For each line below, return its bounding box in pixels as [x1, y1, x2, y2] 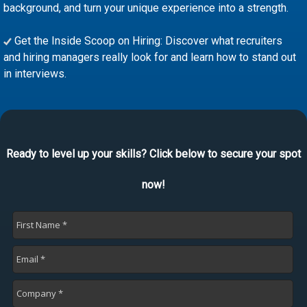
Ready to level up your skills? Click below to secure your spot [6, 147, 301, 160]
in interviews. [3, 67, 66, 80]
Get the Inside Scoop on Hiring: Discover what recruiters [12, 34, 282, 47]
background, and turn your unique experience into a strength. [3, 1, 288, 14]
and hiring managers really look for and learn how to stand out [3, 51, 296, 64]
